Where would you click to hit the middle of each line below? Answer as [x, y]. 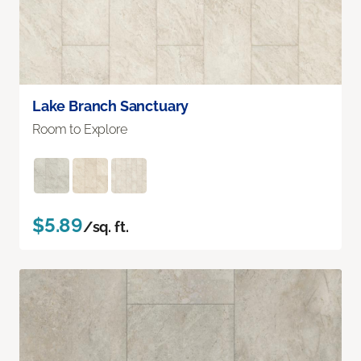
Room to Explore [80, 129]
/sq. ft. [106, 226]
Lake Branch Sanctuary [111, 106]
